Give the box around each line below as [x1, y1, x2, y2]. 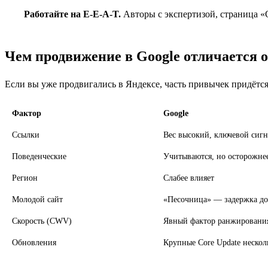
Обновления [12, 238, 56, 248]
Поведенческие [12, 152, 66, 162]
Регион [12, 173, 38, 183]
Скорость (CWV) [12, 217, 72, 226]
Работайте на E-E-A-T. [24, 8, 121, 19]
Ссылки [12, 130, 39, 140]
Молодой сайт [12, 195, 63, 205]
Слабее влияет [163, 173, 214, 183]
